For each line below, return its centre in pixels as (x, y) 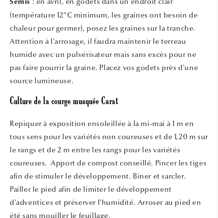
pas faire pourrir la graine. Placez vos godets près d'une (104, 67)
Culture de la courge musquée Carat (65, 102)
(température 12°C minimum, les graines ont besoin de (104, 15)
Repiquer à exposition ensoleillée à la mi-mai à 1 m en (102, 124)
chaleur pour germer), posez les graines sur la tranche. (103, 28)
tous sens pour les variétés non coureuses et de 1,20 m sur (109, 137)
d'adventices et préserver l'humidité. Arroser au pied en (106, 203)
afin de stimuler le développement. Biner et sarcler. (98, 176)
